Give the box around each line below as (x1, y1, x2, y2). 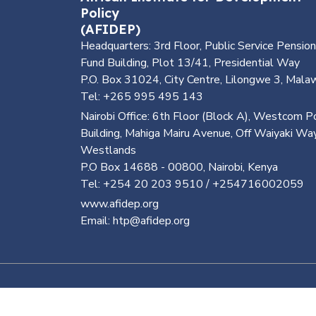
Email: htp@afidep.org (80, 213, 190, 229)
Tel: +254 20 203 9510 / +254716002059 (80, 176, 304, 192)
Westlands (80, 142, 136, 158)
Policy (80, 5, 119, 21)
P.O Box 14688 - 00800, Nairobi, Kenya (80, 159, 278, 175)
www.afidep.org (80, 196, 159, 212)
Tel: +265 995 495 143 (80, 89, 203, 104)
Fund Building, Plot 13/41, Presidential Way (80, 55, 300, 71)
